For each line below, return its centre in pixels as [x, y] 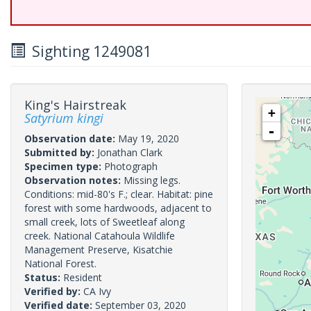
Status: [44, 277]
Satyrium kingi [64, 118]
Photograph [131, 166]
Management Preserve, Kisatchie [99, 250]
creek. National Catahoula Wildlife [100, 236]
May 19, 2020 [149, 138]
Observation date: [71, 138]
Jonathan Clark [130, 152]
